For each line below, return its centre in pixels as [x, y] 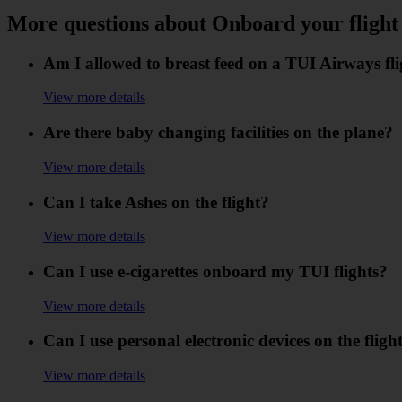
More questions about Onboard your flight [203, 23]
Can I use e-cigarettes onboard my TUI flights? [215, 271]
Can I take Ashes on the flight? [156, 202]
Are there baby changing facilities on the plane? [218, 133]
